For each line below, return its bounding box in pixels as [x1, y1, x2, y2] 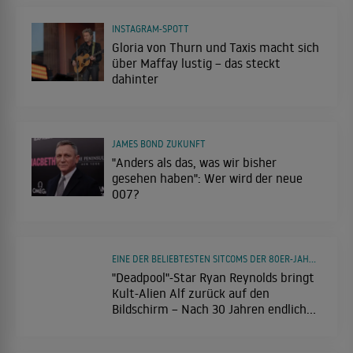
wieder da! [112, 316, 166, 333]
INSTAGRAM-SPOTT [112, 22, 189, 35]
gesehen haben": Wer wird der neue [112, 169, 303, 186]
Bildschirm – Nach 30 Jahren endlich [112, 300, 307, 317]
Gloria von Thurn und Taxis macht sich [112, 39, 319, 55]
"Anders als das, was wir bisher [112, 154, 277, 170]
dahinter [112, 70, 158, 87]
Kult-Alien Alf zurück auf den [112, 284, 269, 301]
